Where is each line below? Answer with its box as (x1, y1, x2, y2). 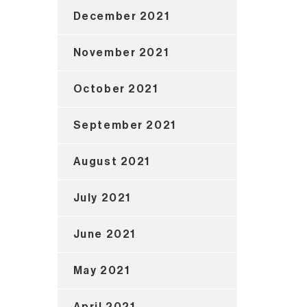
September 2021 (73, 119, 176, 131)
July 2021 (73, 192, 131, 204)
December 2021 (73, 10, 170, 22)
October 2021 (73, 83, 158, 95)
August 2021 (73, 156, 151, 167)
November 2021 (73, 47, 169, 58)
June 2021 (73, 228, 136, 240)
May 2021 (73, 265, 130, 276)
